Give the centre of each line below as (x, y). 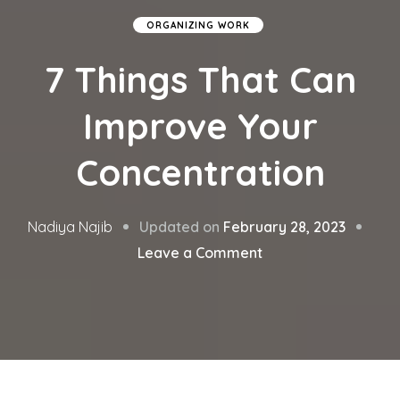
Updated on (181, 226)
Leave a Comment (200, 252)
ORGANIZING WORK (198, 25)
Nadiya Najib (70, 227)
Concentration (200, 173)
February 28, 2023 (284, 226)
